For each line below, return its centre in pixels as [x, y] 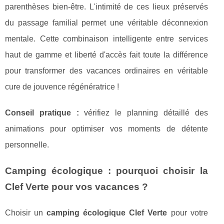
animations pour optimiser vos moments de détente [106, 129]
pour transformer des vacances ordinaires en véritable [106, 71]
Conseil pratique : [42, 113]
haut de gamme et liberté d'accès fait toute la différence [106, 55]
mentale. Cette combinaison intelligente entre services [106, 39]
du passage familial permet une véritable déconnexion [106, 23]
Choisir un [26, 213]
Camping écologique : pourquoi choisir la [106, 171]
